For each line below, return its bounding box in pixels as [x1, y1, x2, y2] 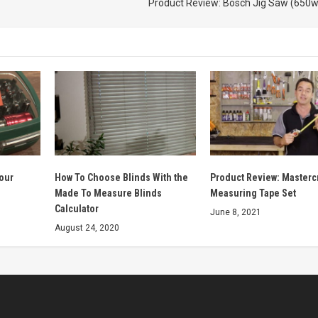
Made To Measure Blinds [54, 187, 162, 199]
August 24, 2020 [54, 223, 119, 234]
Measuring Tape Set [209, 187, 296, 199]
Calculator [54, 203, 99, 215]
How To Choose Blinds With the [54, 172, 188, 184]
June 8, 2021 [209, 207, 261, 218]
